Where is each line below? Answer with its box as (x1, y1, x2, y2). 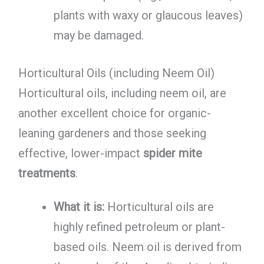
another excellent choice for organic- (18, 106, 211, 121)
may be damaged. (53, 28, 144, 43)
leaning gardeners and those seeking (18, 126, 206, 141)
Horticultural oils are (104, 199, 214, 214)
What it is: (53, 199, 104, 214)
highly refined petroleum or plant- (53, 219, 225, 234)
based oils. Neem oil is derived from (53, 239, 242, 254)
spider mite (143, 146, 202, 161)
